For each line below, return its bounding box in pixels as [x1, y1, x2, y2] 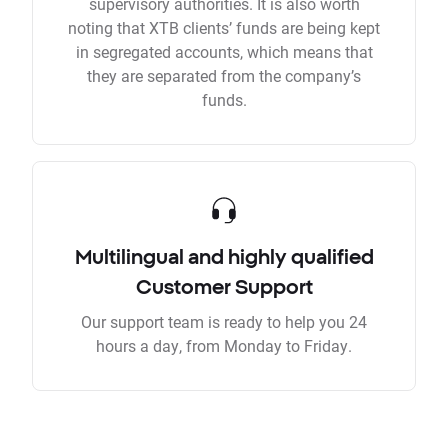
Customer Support [135, 275, 313, 299]
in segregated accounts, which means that [75, 41, 373, 63]
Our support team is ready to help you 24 [81, 311, 367, 333]
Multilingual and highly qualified [74, 245, 374, 269]
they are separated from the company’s [87, 65, 361, 87]
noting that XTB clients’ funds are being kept [68, 17, 380, 39]
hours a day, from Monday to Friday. [96, 335, 352, 357]
